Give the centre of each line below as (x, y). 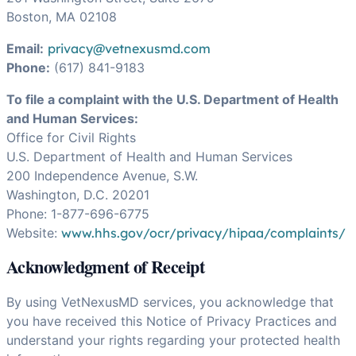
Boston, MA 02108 (62, 16)
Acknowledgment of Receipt (106, 267)
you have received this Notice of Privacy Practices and (172, 321)
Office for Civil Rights (71, 137)
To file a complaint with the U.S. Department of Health (172, 99)
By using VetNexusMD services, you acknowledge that (170, 302)
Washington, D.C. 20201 (78, 194)
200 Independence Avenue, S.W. (102, 175)
